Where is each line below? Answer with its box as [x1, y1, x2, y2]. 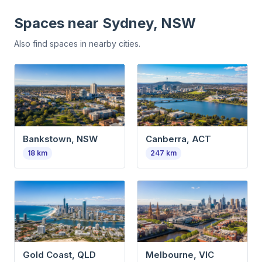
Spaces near [14, 14, 99, 32]
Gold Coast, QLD [23, 249, 96, 261]
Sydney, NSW [102, 14, 196, 32]
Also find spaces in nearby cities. [14, 38, 140, 49]
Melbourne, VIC [146, 249, 214, 261]
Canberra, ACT [146, 133, 211, 144]
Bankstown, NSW [23, 133, 98, 144]
